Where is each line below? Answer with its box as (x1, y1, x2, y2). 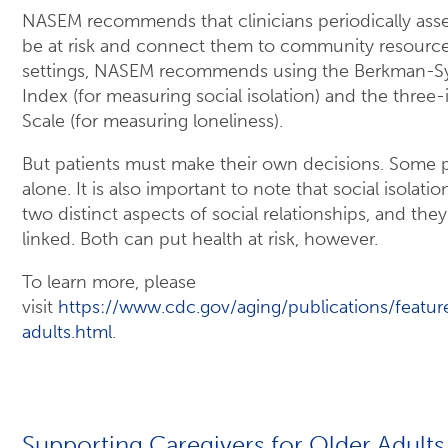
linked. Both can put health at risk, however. (22, 228, 378, 251)
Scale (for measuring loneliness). (22, 110, 283, 133)
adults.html (22, 321, 112, 344)
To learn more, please (22, 271, 196, 294)
